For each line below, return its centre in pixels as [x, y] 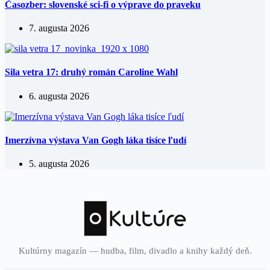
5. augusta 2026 [59, 164]
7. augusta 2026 [59, 28]
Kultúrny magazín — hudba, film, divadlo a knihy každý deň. [135, 250]
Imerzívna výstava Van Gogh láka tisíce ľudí [96, 140]
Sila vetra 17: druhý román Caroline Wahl [91, 72]
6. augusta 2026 [59, 96]
